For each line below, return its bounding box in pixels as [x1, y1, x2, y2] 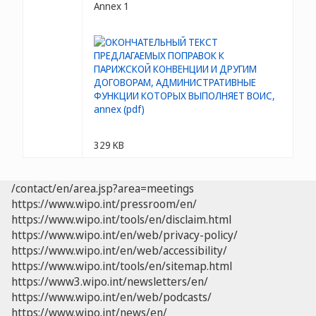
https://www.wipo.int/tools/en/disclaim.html [11, 212, 231, 227]
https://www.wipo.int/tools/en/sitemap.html [11, 258, 232, 274]
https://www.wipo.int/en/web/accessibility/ [11, 243, 227, 258]
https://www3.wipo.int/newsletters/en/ [11, 274, 208, 289]
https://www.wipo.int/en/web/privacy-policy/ [11, 227, 238, 243]
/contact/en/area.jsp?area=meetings [11, 181, 194, 196]
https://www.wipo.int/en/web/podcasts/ [11, 289, 212, 305]
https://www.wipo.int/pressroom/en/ [11, 196, 197, 212]
